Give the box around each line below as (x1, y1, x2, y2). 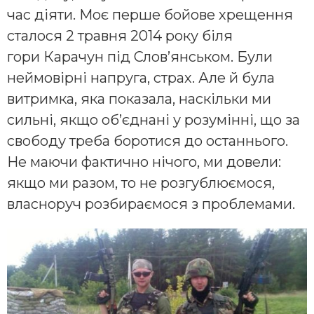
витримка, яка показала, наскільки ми (7, 90, 271, 108)
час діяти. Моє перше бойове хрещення (7, 6, 293, 24)
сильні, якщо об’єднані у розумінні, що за (7, 111, 300, 129)
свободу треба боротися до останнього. (7, 132, 288, 150)
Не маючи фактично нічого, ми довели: (7, 153, 281, 171)
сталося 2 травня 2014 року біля (7, 27, 233, 45)
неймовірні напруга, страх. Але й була (7, 69, 275, 87)
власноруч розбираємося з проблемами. (7, 196, 295, 213)
